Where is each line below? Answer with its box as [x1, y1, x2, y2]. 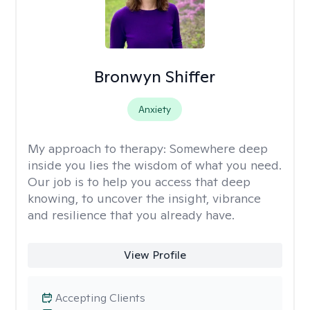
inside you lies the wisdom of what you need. [28, 157, 282, 173]
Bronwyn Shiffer [94, 66, 216, 87]
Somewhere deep [170, 140, 268, 156]
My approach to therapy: [28, 140, 170, 156]
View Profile [123, 248, 186, 262]
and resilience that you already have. [28, 207, 235, 223]
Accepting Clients [55, 291, 145, 305]
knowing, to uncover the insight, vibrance [28, 190, 261, 206]
